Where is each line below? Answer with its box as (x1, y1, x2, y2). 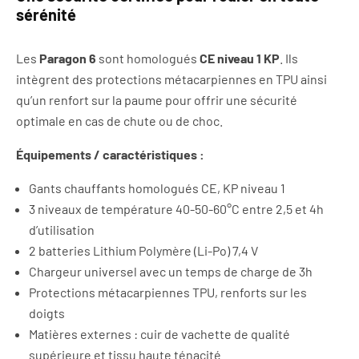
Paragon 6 (39, 50, 96, 66)
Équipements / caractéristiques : (16, 146, 204, 162)
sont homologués (96, 50, 200, 66)
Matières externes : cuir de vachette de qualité (29, 325, 290, 341)
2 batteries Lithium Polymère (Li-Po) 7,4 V (29, 242, 258, 258)
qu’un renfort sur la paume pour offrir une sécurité (16, 91, 297, 107)
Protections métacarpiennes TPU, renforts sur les (29, 284, 307, 300)
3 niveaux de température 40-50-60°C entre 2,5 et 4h (29, 200, 324, 216)
